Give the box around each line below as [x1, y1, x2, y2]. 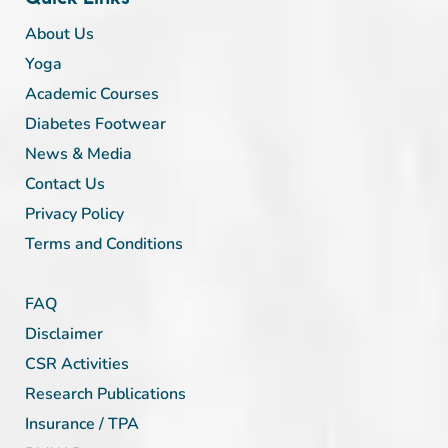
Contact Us [25, 172, 105, 195]
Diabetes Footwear [25, 112, 166, 135]
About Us [25, 22, 94, 45]
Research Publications [25, 382, 186, 405]
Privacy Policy [25, 202, 124, 225]
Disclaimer [25, 322, 103, 345]
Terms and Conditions [25, 232, 183, 255]
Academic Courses [25, 82, 159, 105]
